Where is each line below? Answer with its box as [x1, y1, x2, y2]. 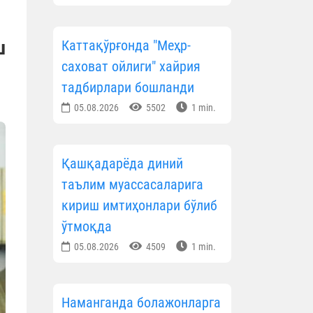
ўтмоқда [61, 218, 112, 235]
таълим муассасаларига [61, 176, 203, 194]
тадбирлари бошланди [61, 79, 194, 96]
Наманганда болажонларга [61, 294, 221, 312]
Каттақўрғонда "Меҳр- [61, 37, 191, 54]
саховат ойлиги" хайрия [61, 58, 201, 75]
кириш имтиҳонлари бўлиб [61, 197, 217, 214]
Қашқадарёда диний [61, 155, 183, 173]
